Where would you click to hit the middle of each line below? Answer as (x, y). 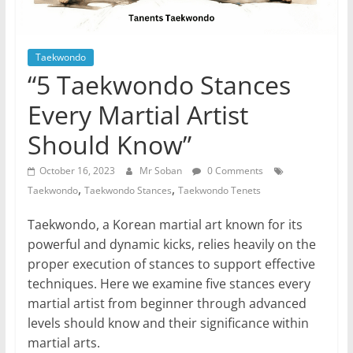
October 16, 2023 (77, 171)
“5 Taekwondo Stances (159, 85)
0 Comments (234, 171)
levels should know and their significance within (168, 323)
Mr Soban (162, 171)
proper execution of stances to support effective (171, 264)
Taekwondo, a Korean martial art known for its (165, 225)
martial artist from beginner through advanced (167, 304)
